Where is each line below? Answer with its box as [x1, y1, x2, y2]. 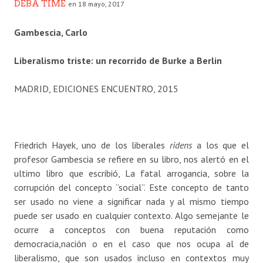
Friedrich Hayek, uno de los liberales [14, 139, 166, 151]
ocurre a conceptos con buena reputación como [14, 224, 249, 236]
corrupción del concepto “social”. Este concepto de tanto [14, 181, 249, 194]
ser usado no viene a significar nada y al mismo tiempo [14, 195, 249, 208]
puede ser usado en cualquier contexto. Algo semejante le [14, 210, 249, 222]
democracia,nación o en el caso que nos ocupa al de [14, 238, 249, 250]
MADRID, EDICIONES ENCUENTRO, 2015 [14, 83, 178, 95]
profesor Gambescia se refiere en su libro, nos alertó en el [14, 153, 249, 166]
